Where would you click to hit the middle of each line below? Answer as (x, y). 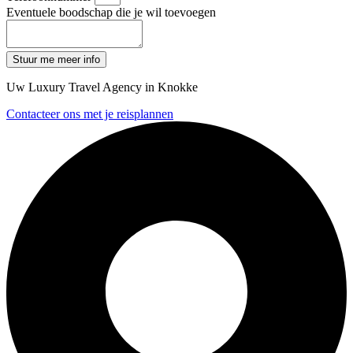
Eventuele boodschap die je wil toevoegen (111, 13)
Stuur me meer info (56, 60)
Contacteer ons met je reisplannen (90, 114)
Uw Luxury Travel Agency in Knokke (102, 87)
